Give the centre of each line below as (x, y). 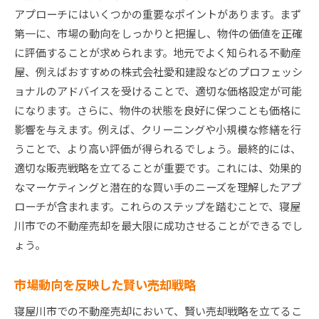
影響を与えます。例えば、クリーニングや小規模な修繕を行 (158, 130)
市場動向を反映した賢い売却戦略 (105, 285)
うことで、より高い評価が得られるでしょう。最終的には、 (158, 149)
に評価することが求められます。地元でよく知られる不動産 (158, 53)
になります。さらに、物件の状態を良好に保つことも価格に (158, 110)
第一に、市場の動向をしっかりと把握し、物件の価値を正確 (158, 33)
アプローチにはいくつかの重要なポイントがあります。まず (158, 14)
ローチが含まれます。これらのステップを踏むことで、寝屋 (157, 206)
